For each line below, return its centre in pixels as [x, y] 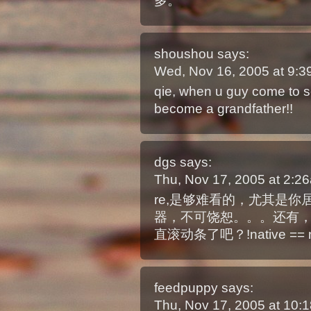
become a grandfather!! [223, 109]
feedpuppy [186, 288]
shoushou [184, 54]
